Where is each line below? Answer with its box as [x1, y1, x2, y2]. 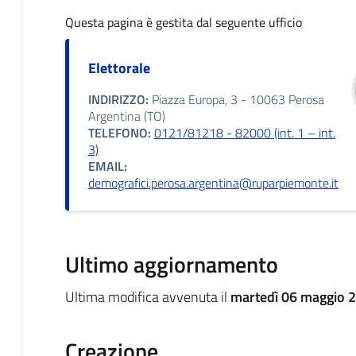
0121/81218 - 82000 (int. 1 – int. [153, 122, 335, 142]
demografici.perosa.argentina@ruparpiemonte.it [87, 172, 339, 192]
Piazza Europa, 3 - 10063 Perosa [148, 89, 324, 109]
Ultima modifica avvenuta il [64, 285, 230, 308]
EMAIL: [87, 156, 127, 176]
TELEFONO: [87, 122, 151, 142]
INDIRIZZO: [87, 89, 149, 109]
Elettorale [87, 56, 150, 79]
